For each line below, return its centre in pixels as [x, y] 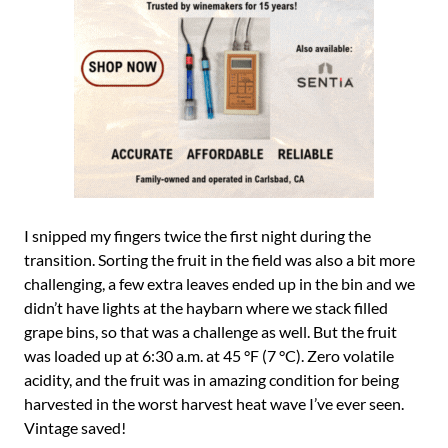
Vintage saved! [75, 427]
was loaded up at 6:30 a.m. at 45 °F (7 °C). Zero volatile [209, 355]
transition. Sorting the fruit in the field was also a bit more [219, 259]
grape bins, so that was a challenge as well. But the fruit [210, 331]
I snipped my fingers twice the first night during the [197, 235]
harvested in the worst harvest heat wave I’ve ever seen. [214, 403]
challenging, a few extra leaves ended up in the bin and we [219, 283]
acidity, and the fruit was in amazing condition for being [211, 379]
